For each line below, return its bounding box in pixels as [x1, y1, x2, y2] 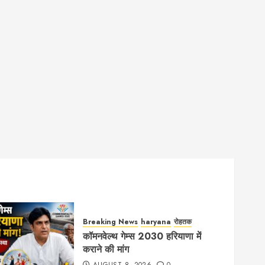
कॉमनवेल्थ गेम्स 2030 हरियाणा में [83, 230, 202, 244]
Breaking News [83, 216, 138, 228]
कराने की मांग [83, 243, 130, 257]
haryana [141, 216, 172, 228]
